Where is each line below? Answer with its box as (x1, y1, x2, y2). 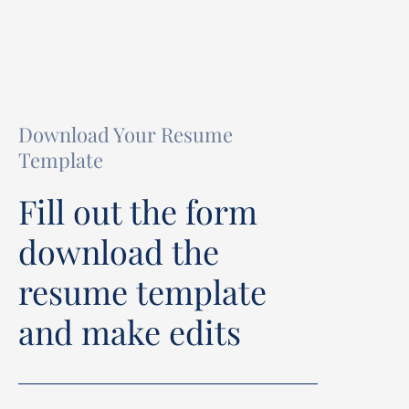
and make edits (18, 309, 241, 354)
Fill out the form (18, 189, 257, 234)
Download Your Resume (18, 121, 233, 149)
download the (18, 229, 219, 274)
